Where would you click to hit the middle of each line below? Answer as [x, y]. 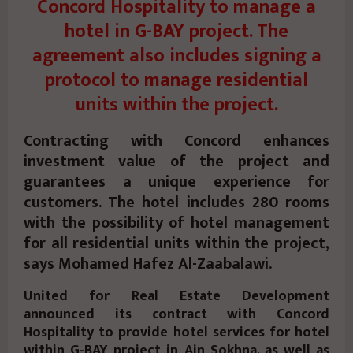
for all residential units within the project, [176, 244]
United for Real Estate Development [176, 297]
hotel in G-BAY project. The [176, 32]
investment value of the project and [176, 162]
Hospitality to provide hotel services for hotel [176, 333]
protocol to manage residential [176, 81]
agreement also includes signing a [176, 56]
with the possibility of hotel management [176, 223]
